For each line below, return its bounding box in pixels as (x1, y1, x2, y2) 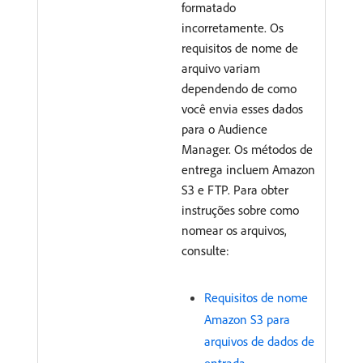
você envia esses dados (181, 100, 303, 117)
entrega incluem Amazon (181, 160, 315, 177)
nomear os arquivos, (181, 221, 287, 238)
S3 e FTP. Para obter (181, 181, 288, 198)
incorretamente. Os (181, 19, 284, 36)
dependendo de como (181, 79, 297, 96)
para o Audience (181, 120, 267, 137)
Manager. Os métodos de (181, 140, 313, 157)
